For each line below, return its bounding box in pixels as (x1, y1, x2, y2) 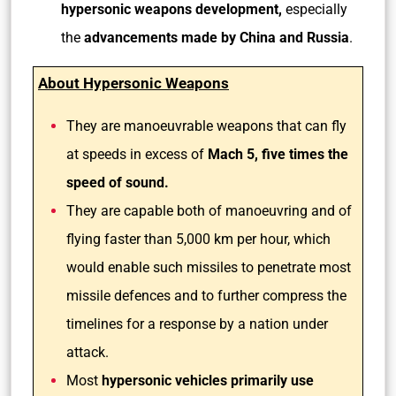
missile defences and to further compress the (66, 287, 346, 304)
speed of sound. (66, 174, 172, 191)
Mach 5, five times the (208, 146, 348, 163)
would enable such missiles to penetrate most (66, 259, 351, 276)
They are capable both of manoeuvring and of (66, 202, 352, 219)
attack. (66, 344, 109, 361)
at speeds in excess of (66, 146, 208, 163)
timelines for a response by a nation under (66, 316, 328, 332)
